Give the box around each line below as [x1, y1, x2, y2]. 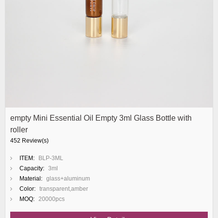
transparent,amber [39, 185, 88, 192]
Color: [19, 185, 36, 192]
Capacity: [19, 165, 44, 172]
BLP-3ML [38, 155, 63, 162]
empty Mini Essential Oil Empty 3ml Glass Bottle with [10, 114, 192, 122]
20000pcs [38, 196, 65, 202]
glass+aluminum [46, 175, 90, 182]
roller [10, 126, 28, 134]
